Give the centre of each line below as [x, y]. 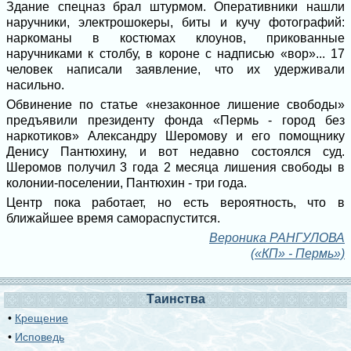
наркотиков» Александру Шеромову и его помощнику [175, 136]
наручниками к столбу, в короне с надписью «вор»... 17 [175, 53]
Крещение [42, 318]
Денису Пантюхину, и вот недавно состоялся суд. [175, 151]
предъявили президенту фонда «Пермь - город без [175, 120]
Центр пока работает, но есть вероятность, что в [175, 202]
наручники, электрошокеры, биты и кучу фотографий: [175, 22]
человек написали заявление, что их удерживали [175, 69]
